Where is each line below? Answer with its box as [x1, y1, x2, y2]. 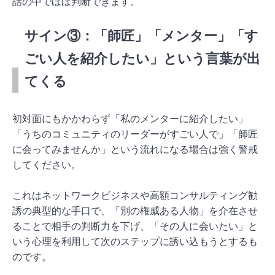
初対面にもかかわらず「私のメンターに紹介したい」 [12, 113, 248, 124]
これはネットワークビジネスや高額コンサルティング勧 [12, 190, 258, 201]
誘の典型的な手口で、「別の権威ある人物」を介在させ [12, 205, 258, 216]
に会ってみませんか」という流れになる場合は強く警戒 [12, 144, 258, 155]
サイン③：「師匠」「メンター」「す [25, 28, 258, 44]
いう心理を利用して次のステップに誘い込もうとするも [12, 236, 258, 247]
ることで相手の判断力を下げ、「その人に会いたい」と [12, 220, 258, 231]
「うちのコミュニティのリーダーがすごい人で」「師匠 [12, 128, 258, 139]
